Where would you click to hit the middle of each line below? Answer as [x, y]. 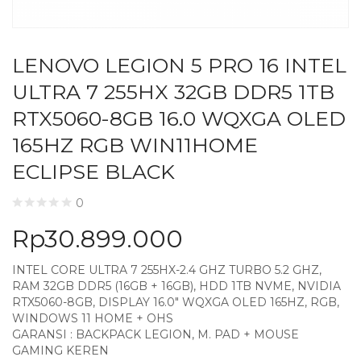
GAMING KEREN [60, 351]
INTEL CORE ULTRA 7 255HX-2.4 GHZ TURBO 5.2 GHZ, [167, 270]
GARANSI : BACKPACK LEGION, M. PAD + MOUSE [156, 335]
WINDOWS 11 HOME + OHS [93, 319]
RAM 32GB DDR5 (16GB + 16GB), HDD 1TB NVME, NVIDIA [176, 286]
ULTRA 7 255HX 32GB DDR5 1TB [173, 92]
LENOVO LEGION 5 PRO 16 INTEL [179, 65]
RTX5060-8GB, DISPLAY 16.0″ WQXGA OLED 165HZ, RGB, [176, 303]
